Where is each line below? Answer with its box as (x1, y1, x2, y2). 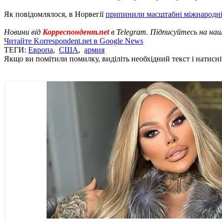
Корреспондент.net (43, 27, 109, 36)
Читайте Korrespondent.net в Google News (4, 36, 143, 45)
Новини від (4, 27, 43, 36)
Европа (28, 45, 53, 54)
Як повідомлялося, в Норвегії (4, 9, 106, 18)
